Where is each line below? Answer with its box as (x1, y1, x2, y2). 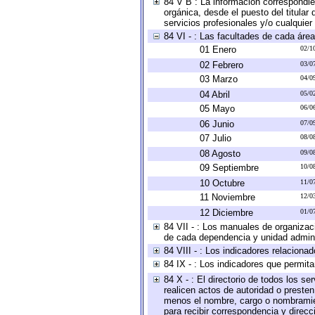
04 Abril (200, 89, 230, 100)
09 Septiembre (200, 162, 259, 173)
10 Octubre (200, 178, 245, 188)
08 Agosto (200, 148, 240, 159)
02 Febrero (200, 60, 243, 70)
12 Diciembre (200, 207, 253, 218)
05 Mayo (200, 103, 235, 114)
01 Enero (200, 44, 236, 55)
